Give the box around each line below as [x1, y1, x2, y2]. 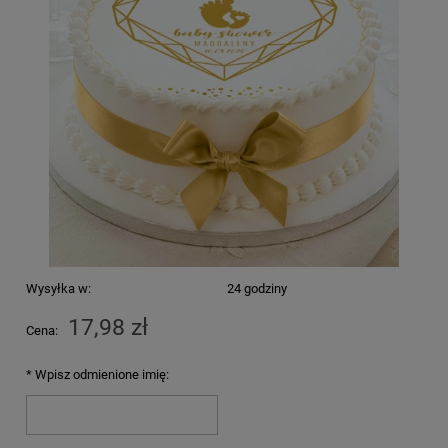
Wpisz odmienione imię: [32, 367, 169, 383]
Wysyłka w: [26, 281, 91, 297]
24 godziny [226, 281, 287, 297]
